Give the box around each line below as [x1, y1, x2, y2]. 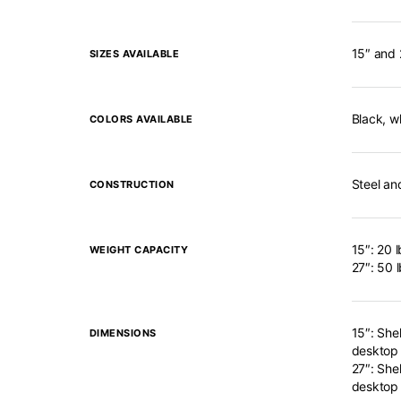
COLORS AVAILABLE [89, 113, 193, 125]
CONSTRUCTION [89, 178, 175, 191]
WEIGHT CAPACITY [89, 243, 188, 256]
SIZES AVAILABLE [89, 47, 179, 60]
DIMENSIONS [89, 327, 157, 339]
